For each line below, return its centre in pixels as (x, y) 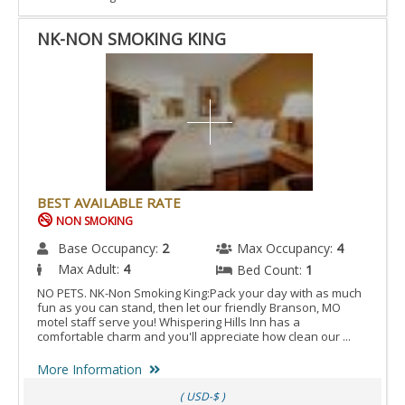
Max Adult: (90, 269)
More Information (89, 370)
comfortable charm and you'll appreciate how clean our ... (194, 337)
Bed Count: (271, 270)
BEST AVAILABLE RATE (109, 203)
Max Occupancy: (287, 249)
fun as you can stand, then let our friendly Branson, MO (189, 308)
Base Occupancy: (110, 249)
